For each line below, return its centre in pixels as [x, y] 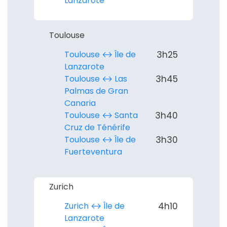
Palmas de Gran [96, 91]
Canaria [80, 103]
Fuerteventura [93, 152]
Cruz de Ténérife [97, 127]
